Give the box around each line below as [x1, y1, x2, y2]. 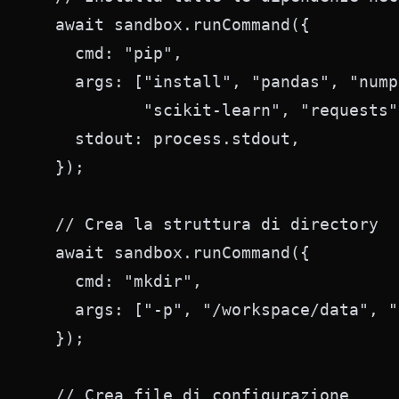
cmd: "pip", [36, 44, 183, 62]
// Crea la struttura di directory [36, 215, 379, 233]
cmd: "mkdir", [36, 272, 202, 290]
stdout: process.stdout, [36, 129, 300, 148]
